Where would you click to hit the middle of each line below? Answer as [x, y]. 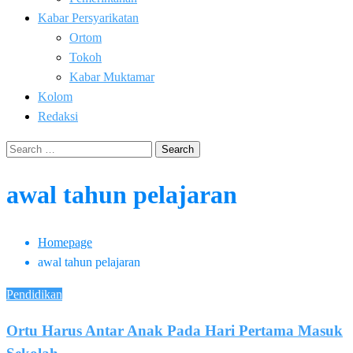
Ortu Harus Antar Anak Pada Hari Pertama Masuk [175, 330]
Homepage [65, 242]
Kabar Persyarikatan [88, 18]
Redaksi [58, 116]
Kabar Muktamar [112, 77]
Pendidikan [34, 294]
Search [22, 148]
